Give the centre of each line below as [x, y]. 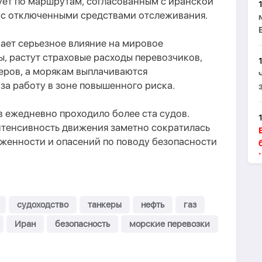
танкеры [105, 205]
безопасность [82, 224]
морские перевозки [170, 224]
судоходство [43, 205]
